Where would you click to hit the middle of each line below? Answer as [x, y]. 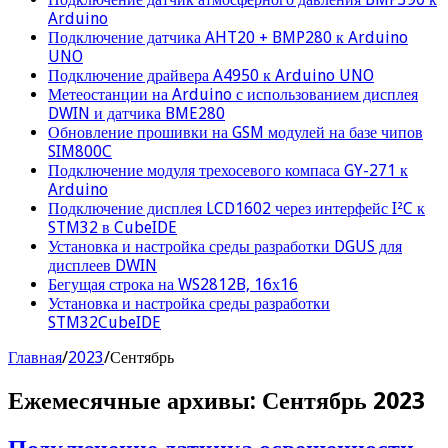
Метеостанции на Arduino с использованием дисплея [233, 94]
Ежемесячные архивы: [135, 400]
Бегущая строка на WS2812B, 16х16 [173, 284]
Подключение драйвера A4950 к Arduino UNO [211, 75]
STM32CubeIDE [104, 322]
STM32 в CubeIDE [112, 227]
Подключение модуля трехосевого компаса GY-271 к [228, 170]
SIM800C [80, 151]
